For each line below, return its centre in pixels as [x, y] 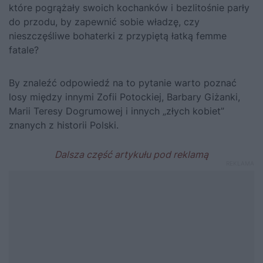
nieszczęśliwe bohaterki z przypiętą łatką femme [118, 36]
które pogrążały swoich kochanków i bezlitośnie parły [129, 8]
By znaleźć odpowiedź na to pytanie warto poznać [123, 83]
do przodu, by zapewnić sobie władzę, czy [104, 22]
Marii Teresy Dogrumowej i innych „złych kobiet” [117, 111]
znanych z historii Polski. [64, 125]
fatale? [24, 50]
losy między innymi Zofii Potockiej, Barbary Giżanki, [124, 97]
